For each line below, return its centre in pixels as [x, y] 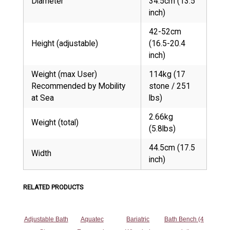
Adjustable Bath [46, 219]
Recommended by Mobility [79, 87]
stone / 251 [170, 87]
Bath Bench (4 [184, 219]
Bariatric [138, 219]
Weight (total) [55, 123]
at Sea [43, 98]
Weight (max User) [64, 75]
